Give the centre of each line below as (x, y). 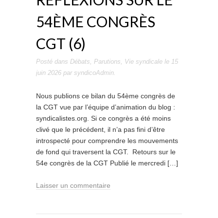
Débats (80, 62)
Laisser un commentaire (73, 185)
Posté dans (53, 62)
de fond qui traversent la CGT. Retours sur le (106, 152)
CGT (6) (61, 43)
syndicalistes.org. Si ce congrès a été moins (103, 118)
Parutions (107, 62)
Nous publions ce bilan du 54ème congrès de (106, 96)
